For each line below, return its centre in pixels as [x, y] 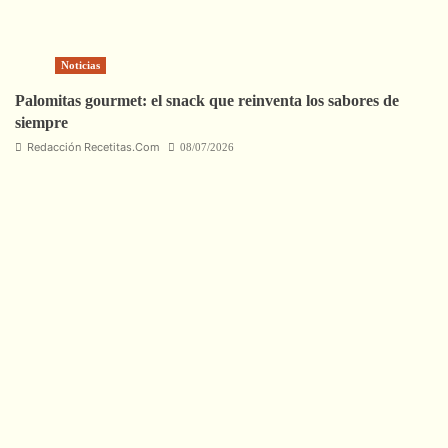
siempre [41, 123]
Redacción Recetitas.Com [93, 147]
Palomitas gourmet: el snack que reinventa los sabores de [207, 101]
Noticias [80, 65]
